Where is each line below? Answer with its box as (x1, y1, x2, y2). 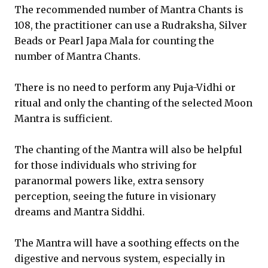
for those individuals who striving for (14, 159, 197, 171)
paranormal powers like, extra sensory (14, 175, 204, 187)
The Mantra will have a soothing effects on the (14, 237, 239, 249)
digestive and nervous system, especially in (14, 252, 225, 264)
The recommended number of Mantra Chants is (14, 4, 243, 16)
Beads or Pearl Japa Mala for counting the (14, 35, 214, 47)
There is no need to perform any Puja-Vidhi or (14, 81, 236, 93)
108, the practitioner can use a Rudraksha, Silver (14, 19, 247, 31)
